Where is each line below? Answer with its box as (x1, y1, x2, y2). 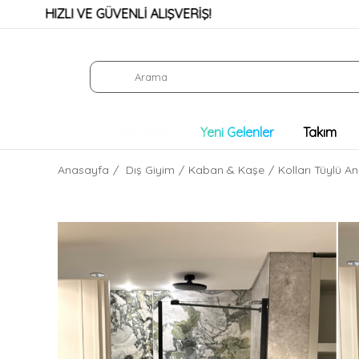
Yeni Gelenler (200, 123, 274, 140)
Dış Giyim (126, 162, 175, 177)
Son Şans (117, 123, 171, 140)
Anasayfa (58, 162, 109, 177)
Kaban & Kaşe (188, 162, 264, 177)
